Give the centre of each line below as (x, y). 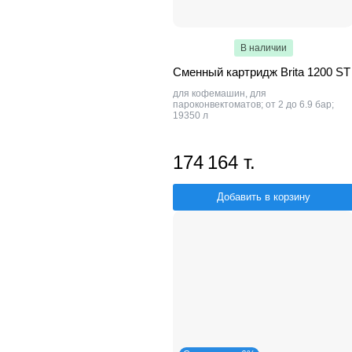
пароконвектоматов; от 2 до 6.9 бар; (253, 104)
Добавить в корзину (263, 196)
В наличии (263, 48)
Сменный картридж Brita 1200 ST (262, 71)
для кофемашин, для (220, 93)
